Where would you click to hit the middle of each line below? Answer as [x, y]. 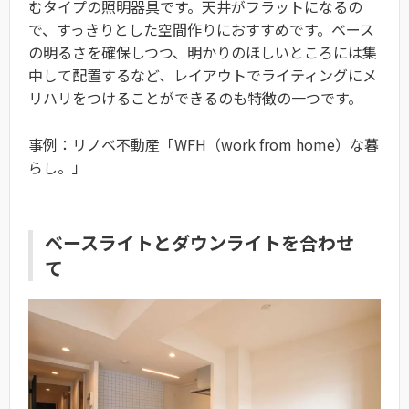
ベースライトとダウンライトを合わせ [199, 242]
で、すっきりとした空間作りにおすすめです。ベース [201, 29]
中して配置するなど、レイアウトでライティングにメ [203, 75]
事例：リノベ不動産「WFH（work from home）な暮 [204, 144]
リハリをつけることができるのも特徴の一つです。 [195, 98]
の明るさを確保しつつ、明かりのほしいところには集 [203, 52]
